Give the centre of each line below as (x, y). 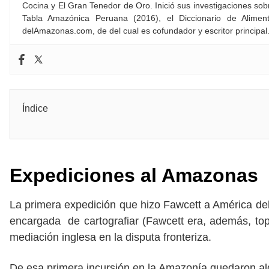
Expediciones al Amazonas (134, 176)
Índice (35, 109)
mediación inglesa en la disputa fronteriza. (110, 237)
